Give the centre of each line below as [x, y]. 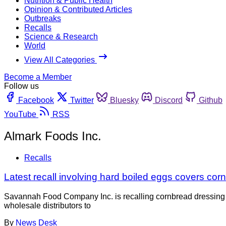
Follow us [21, 86]
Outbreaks [43, 18]
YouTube [20, 114]
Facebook [36, 100]
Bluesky [124, 100]
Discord [169, 100]
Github [211, 100]
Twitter [82, 100]
